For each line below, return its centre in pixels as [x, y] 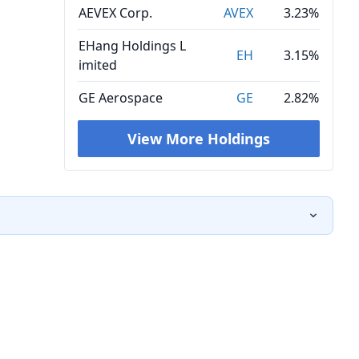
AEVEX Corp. [115, 13]
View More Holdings [199, 139]
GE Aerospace [121, 98]
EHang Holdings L [132, 46]
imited [98, 65]
